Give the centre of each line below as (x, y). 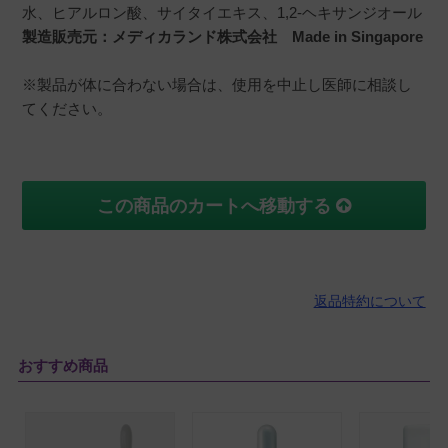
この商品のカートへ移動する (216, 206)
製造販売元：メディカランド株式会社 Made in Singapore (223, 37)
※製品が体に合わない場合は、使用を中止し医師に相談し (217, 85)
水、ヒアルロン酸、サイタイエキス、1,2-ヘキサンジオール (222, 13)
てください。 (67, 109)
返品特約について (369, 301)
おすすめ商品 (62, 366)
